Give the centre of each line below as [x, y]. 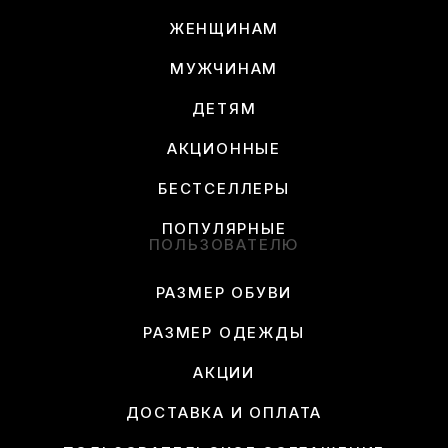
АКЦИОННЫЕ [224, 149]
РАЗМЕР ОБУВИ [224, 293]
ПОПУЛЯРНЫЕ [224, 229]
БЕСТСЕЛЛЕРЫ [224, 189]
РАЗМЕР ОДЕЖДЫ [224, 333]
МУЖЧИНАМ [224, 69]
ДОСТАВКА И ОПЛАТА [224, 413]
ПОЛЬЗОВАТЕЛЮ [224, 245]
